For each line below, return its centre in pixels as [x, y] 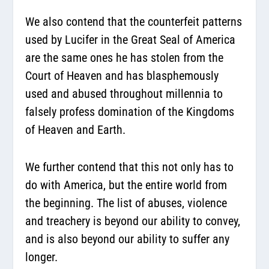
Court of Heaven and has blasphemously [122, 75]
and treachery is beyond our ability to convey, [133, 221]
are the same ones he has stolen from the [125, 57]
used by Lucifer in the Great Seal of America [131, 39]
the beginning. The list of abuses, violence [126, 203]
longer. [42, 257]
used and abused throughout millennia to [124, 93]
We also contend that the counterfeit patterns [134, 21]
